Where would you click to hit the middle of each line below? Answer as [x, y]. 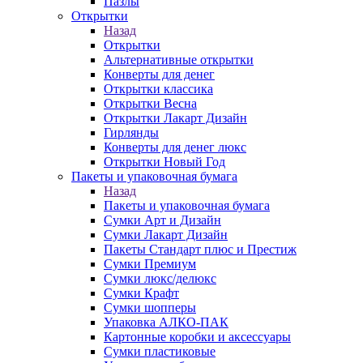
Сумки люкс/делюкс [160, 278]
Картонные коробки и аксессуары [197, 337]
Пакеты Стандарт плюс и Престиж [200, 249]
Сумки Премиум [150, 264]
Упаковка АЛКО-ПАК [166, 322]
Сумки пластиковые [160, 351]
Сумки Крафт [141, 293]
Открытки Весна [150, 103]
